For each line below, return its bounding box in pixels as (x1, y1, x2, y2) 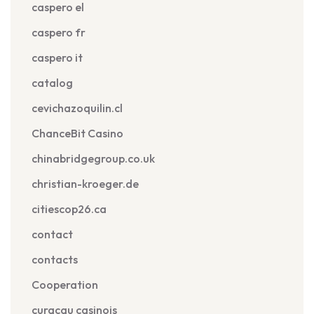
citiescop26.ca (32, 202, 107, 216)
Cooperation (32, 278, 98, 292)
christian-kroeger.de (32, 177, 139, 191)
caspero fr (32, 25, 86, 39)
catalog (32, 76, 73, 90)
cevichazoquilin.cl (32, 101, 123, 115)
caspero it (32, 50, 83, 64)
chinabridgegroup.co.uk (32, 151, 155, 165)
